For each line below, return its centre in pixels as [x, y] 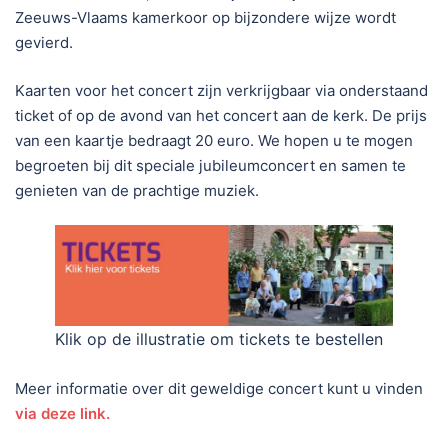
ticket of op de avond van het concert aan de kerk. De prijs [221, 115]
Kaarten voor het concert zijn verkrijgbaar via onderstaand [221, 90]
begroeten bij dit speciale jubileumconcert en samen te [210, 165]
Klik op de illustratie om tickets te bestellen [219, 338]
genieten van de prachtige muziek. [137, 190]
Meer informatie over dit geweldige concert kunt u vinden [219, 388]
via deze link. [62, 413]
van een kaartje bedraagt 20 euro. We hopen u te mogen [214, 140]
